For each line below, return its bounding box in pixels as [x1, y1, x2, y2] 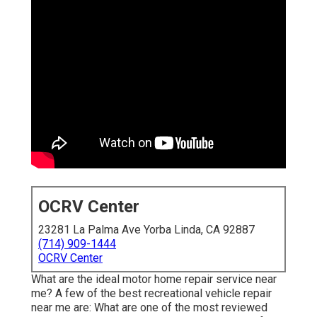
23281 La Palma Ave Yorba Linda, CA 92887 [38, 223, 255, 237]
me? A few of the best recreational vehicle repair [31, 287, 272, 301]
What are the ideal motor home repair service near [31, 272, 277, 287]
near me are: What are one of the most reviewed [31, 301, 267, 315]
